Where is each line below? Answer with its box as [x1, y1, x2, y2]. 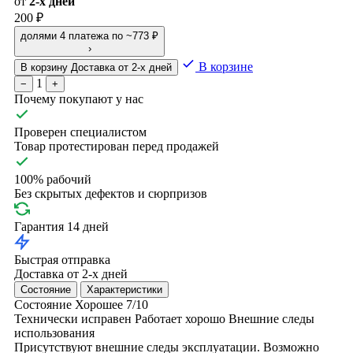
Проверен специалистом [14, 124, 147, 139]
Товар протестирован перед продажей [14, 139, 219, 153]
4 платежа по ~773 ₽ [60, 29, 158, 42]
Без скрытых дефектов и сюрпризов [14, 186, 207, 200]
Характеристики [87, 283, 162, 295]
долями [20, 29, 57, 42]
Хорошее [75, 297, 123, 311]
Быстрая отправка [14, 252, 110, 266]
